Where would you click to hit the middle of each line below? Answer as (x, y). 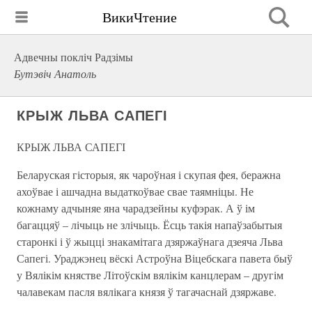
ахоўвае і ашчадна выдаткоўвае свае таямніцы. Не (135, 191)
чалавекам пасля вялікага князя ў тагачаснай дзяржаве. (147, 291)
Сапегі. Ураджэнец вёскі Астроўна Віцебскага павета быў (155, 258)
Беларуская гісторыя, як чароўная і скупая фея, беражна (149, 174)
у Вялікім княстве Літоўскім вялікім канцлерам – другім (150, 275)
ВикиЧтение (140, 17)
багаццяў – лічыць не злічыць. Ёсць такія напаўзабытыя (149, 225)
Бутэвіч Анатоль (55, 73)
